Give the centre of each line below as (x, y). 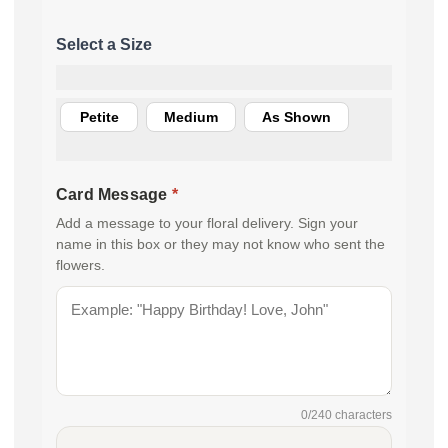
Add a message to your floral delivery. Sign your (207, 224)
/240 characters (350, 415)
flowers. (80, 266)
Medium (191, 116)
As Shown (296, 116)
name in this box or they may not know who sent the (220, 245)
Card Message (114, 195)
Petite (99, 116)
